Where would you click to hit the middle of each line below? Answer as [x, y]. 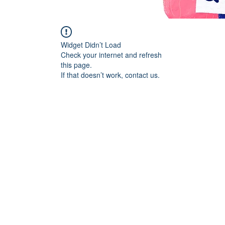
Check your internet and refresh [111, 54]
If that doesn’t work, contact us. [110, 75]
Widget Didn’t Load [91, 44]
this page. [76, 65]
